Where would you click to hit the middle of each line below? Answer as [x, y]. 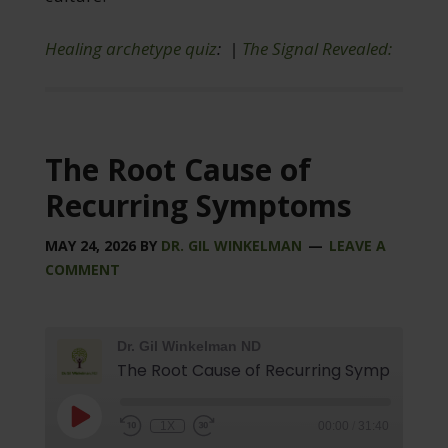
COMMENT [82, 269]
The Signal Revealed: [316, 48]
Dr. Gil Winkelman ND [188, 345]
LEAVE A [357, 245]
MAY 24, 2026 [90, 245]
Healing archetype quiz [130, 48]
